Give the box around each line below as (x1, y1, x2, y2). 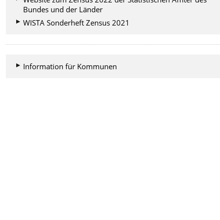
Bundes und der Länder (23, 4, 103, 14)
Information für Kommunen (23, 61, 117, 71)
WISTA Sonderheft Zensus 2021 (23, 17, 130, 27)
